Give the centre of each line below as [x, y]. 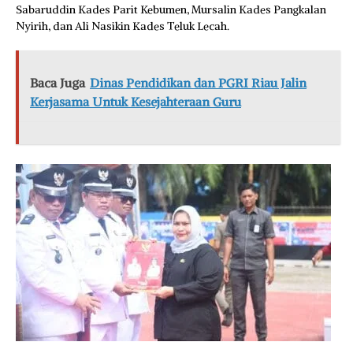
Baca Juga [58, 83]
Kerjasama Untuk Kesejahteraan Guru [136, 102]
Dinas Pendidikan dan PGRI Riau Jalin [198, 83]
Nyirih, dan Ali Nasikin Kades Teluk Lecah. [123, 26]
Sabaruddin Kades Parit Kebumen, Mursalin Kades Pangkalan [171, 9]
